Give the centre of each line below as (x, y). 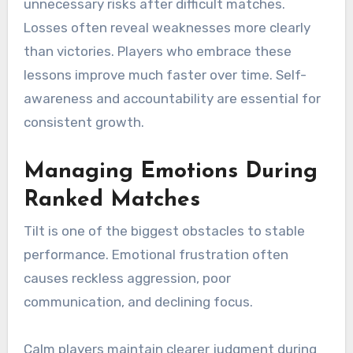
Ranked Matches (111, 200)
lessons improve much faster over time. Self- (165, 74)
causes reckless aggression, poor (127, 278)
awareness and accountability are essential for (172, 98)
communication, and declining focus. (138, 301)
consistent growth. (84, 122)
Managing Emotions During (170, 171)
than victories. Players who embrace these (157, 51)
